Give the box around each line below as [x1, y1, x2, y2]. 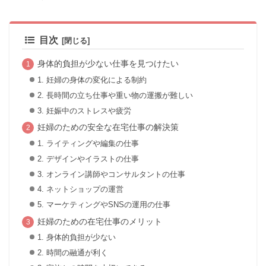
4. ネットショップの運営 [37, 185, 123, 194]
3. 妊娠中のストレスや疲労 [37, 106, 131, 115]
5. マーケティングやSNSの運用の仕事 [37, 200, 170, 210]
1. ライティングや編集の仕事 [37, 139, 139, 148]
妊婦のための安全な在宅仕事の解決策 [37, 122, 179, 132]
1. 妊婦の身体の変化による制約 [37, 75, 147, 85]
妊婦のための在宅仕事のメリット [37, 216, 162, 226]
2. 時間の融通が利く [37, 248, 108, 258]
